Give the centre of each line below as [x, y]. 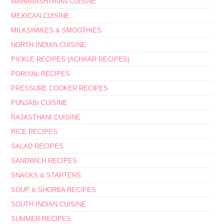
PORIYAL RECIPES [41, 73]
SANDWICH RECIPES [44, 160]
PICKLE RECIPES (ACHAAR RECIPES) [70, 59]
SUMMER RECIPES [41, 218]
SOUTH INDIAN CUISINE [49, 204]
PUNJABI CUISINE [39, 102]
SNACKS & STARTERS [46, 175]
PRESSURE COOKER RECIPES [60, 88]
